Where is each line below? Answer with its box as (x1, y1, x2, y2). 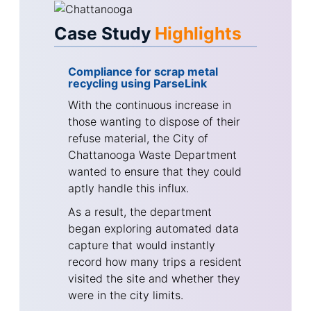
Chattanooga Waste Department (68, 147, 237, 162)
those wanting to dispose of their (68, 114, 240, 128)
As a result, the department (68, 204, 212, 219)
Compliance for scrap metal (68, 64, 218, 78)
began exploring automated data (68, 221, 239, 235)
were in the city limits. (68, 287, 183, 302)
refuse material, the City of (68, 131, 208, 145)
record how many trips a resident (68, 254, 242, 269)
